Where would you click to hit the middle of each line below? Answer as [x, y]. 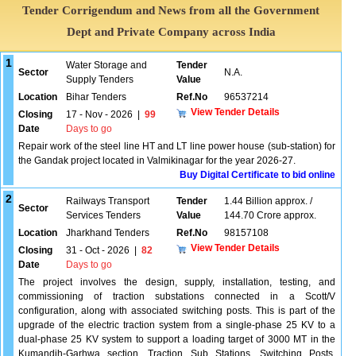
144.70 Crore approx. [270, 215]
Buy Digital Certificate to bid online [257, 175]
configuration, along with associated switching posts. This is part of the [177, 311]
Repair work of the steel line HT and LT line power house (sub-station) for [177, 146]
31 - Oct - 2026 [98, 250]
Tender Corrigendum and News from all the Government [171, 10]
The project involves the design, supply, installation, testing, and [177, 282]
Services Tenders [103, 215]
